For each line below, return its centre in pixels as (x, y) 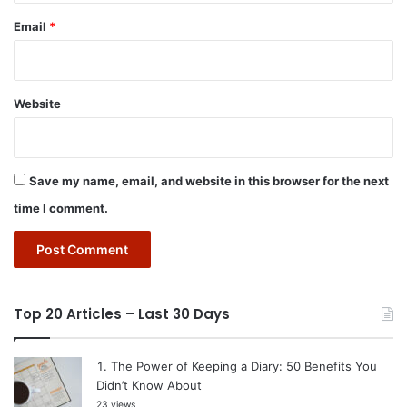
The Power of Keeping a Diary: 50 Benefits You (244, 366)
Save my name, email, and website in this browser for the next (209, 180)
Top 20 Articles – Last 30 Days (122, 313)
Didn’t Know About (149, 385)
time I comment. (61, 208)
